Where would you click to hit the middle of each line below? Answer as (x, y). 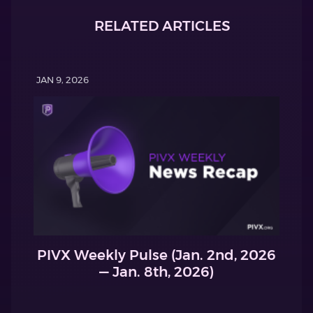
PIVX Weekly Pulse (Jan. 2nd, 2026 (156, 255)
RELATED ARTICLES (162, 26)
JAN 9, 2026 (63, 80)
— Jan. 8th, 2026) (156, 271)
